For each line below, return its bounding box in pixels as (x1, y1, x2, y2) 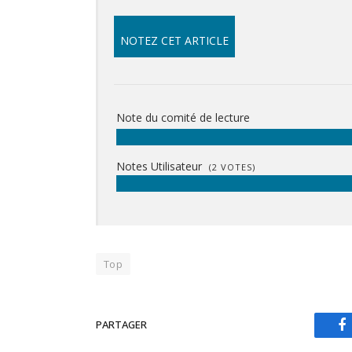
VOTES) (218, 160, 255, 173)
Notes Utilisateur (116, 158, 205, 174)
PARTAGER (96, 317, 147, 332)
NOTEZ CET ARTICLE (120, 32, 229, 48)
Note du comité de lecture (116, 109, 250, 125)
